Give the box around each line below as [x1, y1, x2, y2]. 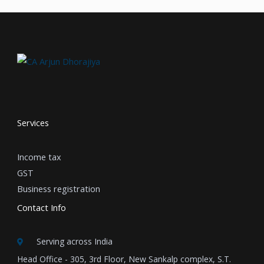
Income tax [17, 151, 61, 163]
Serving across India [37, 236, 113, 247]
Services [17, 117, 49, 129]
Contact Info [17, 202, 66, 214]
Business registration [17, 183, 100, 195]
